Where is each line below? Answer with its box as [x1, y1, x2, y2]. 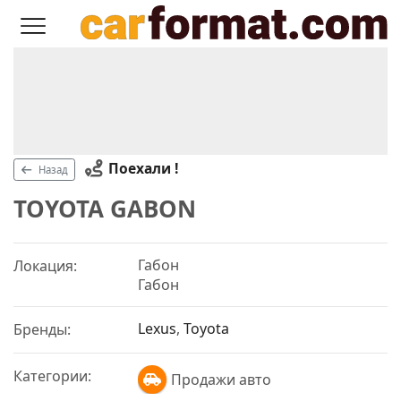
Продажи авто [171, 369, 272, 389]
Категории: [13, 365, 91, 386]
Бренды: [13, 319, 71, 339]
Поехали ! [107, 158, 178, 178]
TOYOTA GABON [13, 192, 196, 225]
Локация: [13, 255, 77, 276]
